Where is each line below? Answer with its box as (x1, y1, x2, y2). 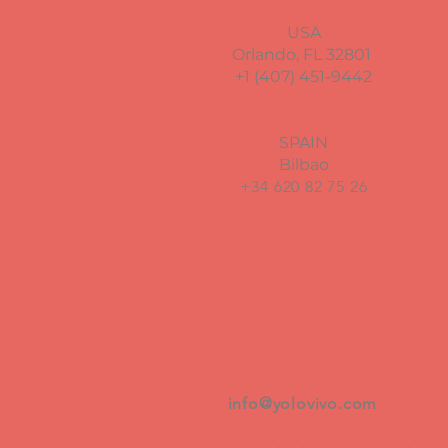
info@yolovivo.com (227, 394, 378, 414)
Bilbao (278, 155, 329, 175)
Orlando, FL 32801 (232, 45, 375, 65)
